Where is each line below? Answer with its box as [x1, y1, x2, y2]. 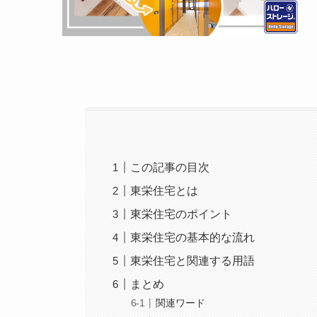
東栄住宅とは [130, 184, 199, 197]
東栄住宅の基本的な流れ [130, 231, 255, 243]
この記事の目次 [130, 161, 210, 173]
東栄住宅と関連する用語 [130, 254, 255, 267]
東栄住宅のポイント [130, 207, 233, 220]
